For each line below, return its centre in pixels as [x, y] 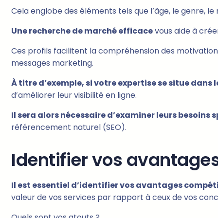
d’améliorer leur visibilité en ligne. [74, 95]
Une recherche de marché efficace [82, 31]
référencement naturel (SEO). [69, 127]
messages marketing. [52, 63]
